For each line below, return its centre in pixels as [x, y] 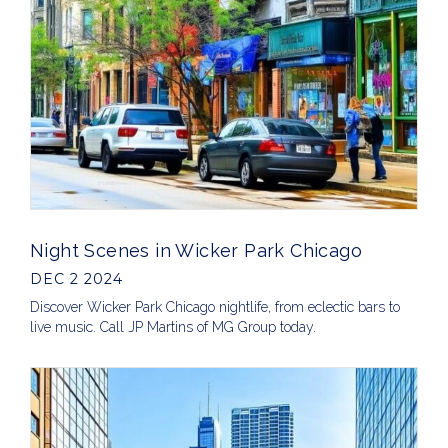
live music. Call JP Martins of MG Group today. [173, 327]
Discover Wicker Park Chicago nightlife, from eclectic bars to [215, 307]
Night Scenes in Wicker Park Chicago [196, 251]
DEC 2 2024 [76, 279]
